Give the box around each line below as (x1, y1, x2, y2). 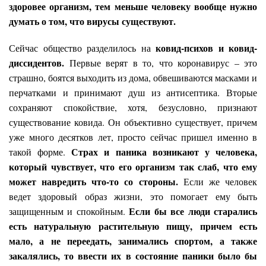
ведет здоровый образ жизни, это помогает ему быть (9, 189, 257, 202)
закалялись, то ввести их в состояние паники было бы (9, 248, 257, 262)
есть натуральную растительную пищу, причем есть (9, 218, 257, 233)
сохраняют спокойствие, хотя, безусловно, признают (9, 100, 257, 113)
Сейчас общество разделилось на (9, 41, 156, 54)
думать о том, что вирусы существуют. (9, 14, 176, 28)
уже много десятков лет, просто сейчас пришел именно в (9, 130, 257, 143)
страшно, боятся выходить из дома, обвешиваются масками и (9, 71, 257, 84)
